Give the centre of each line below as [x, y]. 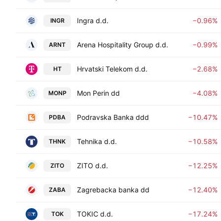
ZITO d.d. [92, 166]
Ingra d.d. [93, 20]
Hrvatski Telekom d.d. [112, 69]
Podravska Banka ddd [113, 117]
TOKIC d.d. [95, 214]
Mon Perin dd [98, 93]
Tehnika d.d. [97, 141]
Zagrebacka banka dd [113, 190]
